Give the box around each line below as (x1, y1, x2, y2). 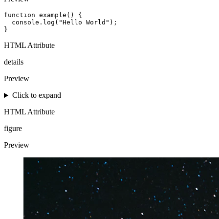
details (4, 58, 23, 66)
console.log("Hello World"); (4, 19, 117, 26)
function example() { (4, 11, 82, 19)
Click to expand (12, 91, 61, 100)
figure (4, 124, 22, 133)
